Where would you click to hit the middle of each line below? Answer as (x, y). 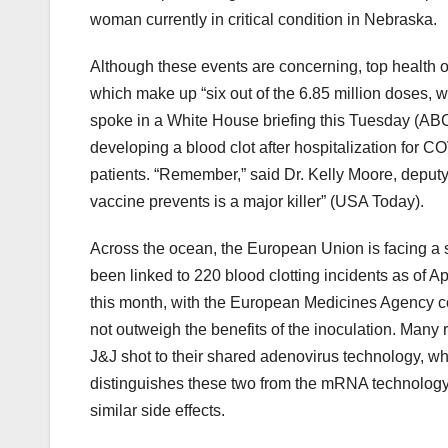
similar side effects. (159, 411)
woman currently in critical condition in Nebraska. (265, 20)
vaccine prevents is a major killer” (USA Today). (257, 202)
